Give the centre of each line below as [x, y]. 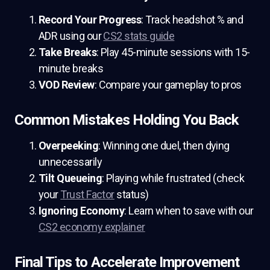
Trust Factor [87, 194]
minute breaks [71, 68]
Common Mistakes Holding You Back [127, 120]
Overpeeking [69, 146]
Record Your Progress [90, 20]
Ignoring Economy [82, 211]
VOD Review [67, 85]
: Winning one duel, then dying [164, 146]
